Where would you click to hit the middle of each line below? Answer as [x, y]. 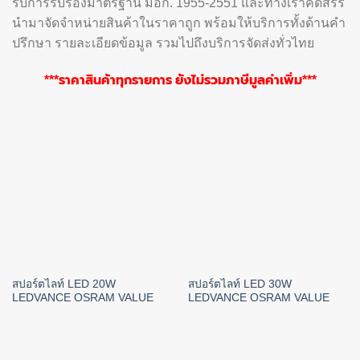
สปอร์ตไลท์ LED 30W [239, 284]
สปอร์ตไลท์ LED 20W [63, 284]
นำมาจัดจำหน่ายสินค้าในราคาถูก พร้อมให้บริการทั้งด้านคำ [179, 23]
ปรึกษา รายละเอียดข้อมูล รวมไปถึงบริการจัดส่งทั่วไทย [163, 43]
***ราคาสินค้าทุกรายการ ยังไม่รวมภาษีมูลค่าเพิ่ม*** [180, 80]
